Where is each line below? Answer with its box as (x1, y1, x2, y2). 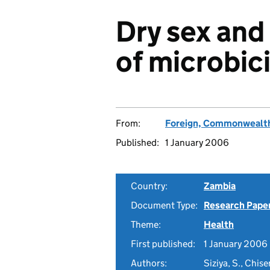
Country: (131, 180, 168, 192)
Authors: (131, 257, 167, 269)
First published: (131, 238, 195, 250)
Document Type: (131, 199, 198, 211)
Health (204, 219, 234, 230)
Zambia (204, 180, 236, 192)
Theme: (131, 219, 161, 230)
